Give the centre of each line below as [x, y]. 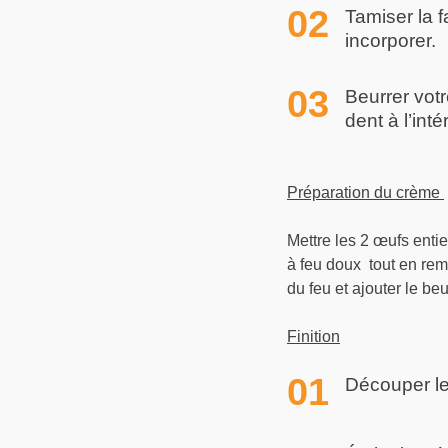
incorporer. [390, 40]
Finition [313, 336]
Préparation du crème [365, 192]
